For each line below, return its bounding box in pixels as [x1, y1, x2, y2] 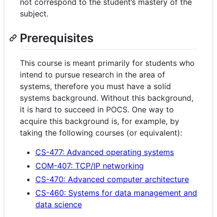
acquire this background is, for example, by [20, 116, 179, 126]
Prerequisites [20, 31, 93, 45]
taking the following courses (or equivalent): [20, 128, 182, 138]
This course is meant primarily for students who [20, 58, 195, 68]
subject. [20, 8, 48, 18]
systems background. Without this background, [20, 93, 193, 103]
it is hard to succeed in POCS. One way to [20, 105, 174, 115]
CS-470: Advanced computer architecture [35, 174, 189, 185]
